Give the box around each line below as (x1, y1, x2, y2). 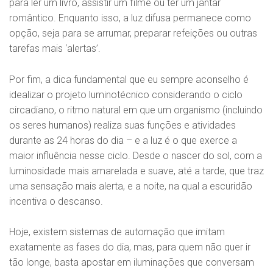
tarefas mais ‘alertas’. (9, 42, 101, 54)
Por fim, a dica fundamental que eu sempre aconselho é (9, 73, 249, 85)
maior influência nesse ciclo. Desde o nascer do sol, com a (9, 149, 262, 161)
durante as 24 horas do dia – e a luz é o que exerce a (9, 134, 237, 146)
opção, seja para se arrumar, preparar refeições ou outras (9, 27, 257, 39)
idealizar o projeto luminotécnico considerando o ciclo (9, 88, 243, 101)
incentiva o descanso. (9, 195, 103, 207)
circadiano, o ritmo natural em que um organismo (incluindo (9, 104, 263, 116)
